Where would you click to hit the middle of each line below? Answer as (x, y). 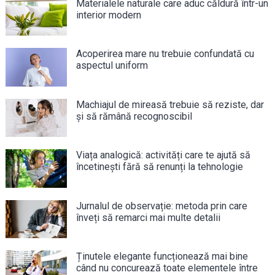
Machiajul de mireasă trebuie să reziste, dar (170, 104)
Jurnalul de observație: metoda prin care (161, 206)
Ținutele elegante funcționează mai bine (162, 257)
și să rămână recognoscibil (134, 116)
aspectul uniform (112, 66)
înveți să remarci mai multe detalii (148, 217)
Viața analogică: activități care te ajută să (163, 155)
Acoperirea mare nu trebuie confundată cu (165, 54)
